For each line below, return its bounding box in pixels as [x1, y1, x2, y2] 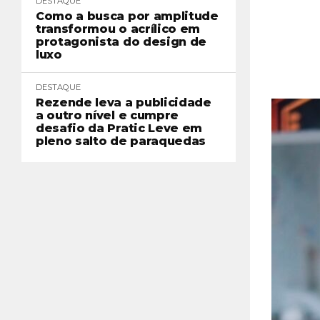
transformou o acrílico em [36, 22, 200, 36]
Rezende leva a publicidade [36, 96, 211, 109]
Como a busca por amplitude [36, 9, 219, 23]
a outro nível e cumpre [36, 109, 179, 122]
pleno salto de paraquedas [36, 134, 206, 148]
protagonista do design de [36, 35, 206, 49]
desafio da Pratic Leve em [36, 121, 202, 135]
